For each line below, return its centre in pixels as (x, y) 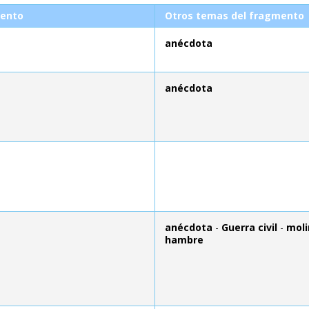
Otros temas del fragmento (235, 15)
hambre (184, 239)
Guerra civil (249, 227)
